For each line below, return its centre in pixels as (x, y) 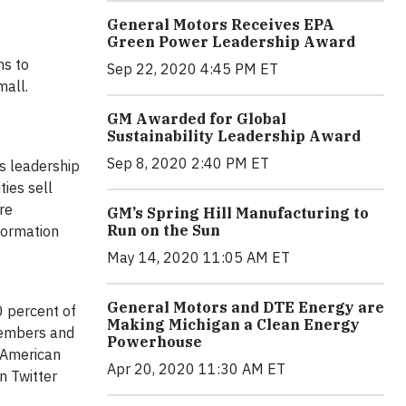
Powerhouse (155, 342)
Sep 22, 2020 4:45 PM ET (193, 69)
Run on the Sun (164, 231)
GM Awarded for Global (197, 119)
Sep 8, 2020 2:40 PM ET (188, 164)
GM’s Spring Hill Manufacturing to (238, 213)
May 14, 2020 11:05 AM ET (198, 258)
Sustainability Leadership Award (234, 136)
